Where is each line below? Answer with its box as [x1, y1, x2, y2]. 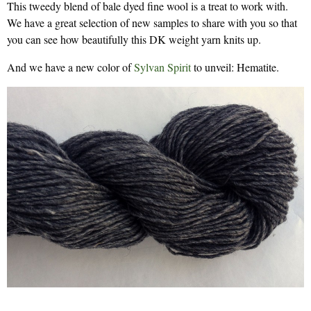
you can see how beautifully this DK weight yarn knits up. [7, 32, 261, 47]
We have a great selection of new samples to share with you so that [7, 15, 297, 31]
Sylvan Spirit [134, 60, 191, 75]
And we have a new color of [7, 60, 134, 75]
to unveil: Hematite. [191, 60, 279, 75]
